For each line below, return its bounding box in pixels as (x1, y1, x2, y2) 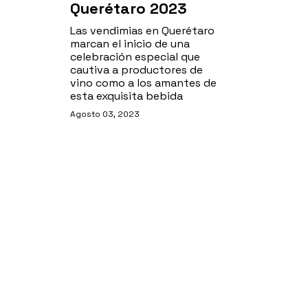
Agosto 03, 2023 (70, 109, 140, 120)
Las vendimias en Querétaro (70, 23, 214, 38)
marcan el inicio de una (70, 36, 190, 51)
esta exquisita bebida (70, 89, 183, 103)
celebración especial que (70, 49, 200, 64)
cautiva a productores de (70, 63, 203, 77)
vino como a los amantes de (70, 76, 217, 90)
